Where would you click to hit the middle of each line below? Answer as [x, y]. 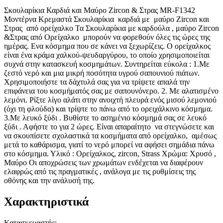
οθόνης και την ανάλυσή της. [53, 181]
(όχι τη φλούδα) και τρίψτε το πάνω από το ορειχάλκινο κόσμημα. [108, 109]
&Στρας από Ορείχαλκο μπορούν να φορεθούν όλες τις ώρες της [107, 37]
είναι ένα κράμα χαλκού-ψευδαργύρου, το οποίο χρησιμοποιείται [107, 55]
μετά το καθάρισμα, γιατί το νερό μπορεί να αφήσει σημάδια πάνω [109, 145]
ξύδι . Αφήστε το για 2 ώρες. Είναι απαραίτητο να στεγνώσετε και [109, 127]
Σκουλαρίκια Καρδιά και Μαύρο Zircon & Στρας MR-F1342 [100, 10]
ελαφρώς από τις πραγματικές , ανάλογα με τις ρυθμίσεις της [100, 172]
